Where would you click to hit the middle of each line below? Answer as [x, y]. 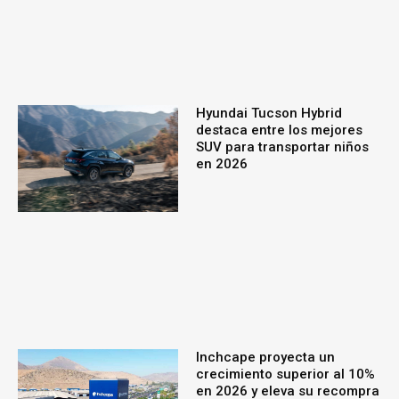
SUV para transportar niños [282, 147]
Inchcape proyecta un [265, 357]
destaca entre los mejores [279, 130]
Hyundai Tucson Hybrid [269, 114]
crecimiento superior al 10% [285, 374]
